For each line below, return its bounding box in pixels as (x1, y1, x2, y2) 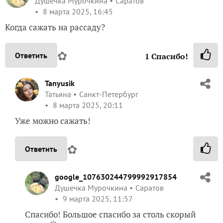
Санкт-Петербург (79, 89, 138, 100)
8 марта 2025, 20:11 (51, 100, 123, 111)
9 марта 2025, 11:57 (61, 194, 133, 204)
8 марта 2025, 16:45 (41, 6, 113, 17)
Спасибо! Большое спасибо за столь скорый (25, 209, 196, 221)
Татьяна (45, 89, 71, 100)
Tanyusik (45, 78, 75, 89)
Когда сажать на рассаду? (5, 21, 105, 33)
